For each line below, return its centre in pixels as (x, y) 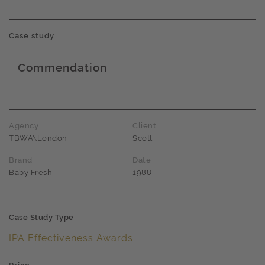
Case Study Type (41, 217)
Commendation (62, 67)
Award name (79, 87)
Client (144, 126)
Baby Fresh (30, 172)
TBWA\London (38, 138)
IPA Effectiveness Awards (71, 238)
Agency (24, 126)
